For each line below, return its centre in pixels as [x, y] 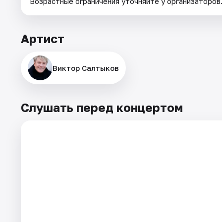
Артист [43, 38]
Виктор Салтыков [86, 68]
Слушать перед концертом [102, 107]
